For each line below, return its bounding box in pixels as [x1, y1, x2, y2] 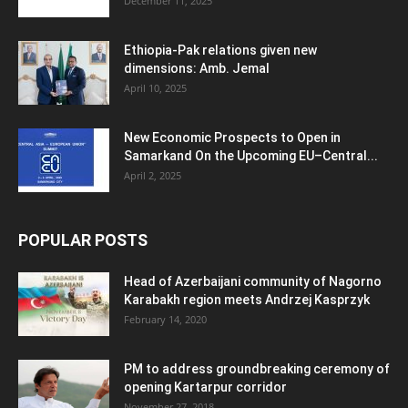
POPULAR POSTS [18, 229, 148, 250]
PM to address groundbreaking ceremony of [124, 361, 390, 376]
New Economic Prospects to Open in [124, 129, 341, 145]
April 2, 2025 [124, 168, 181, 182]
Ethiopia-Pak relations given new [124, 42, 317, 57]
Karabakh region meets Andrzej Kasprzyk [124, 291, 370, 307]
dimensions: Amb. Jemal [124, 60, 270, 76]
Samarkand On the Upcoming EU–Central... [124, 148, 378, 163]
